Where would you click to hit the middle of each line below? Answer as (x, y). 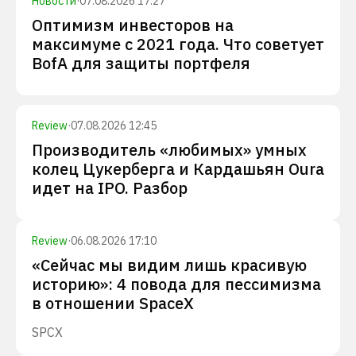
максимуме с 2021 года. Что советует (178, 44)
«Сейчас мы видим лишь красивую (169, 265)
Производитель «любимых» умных (169, 150)
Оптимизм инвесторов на (133, 25)
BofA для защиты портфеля (141, 63)
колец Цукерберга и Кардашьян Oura (178, 169)
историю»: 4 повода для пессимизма (176, 284)
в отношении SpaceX (113, 303)
